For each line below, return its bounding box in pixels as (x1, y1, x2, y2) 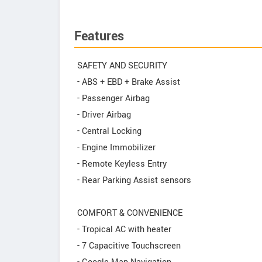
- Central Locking (77, 125, 142, 137)
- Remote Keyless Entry (77, 158, 167, 170)
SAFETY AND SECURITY (77, 60, 167, 72)
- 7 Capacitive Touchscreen (77, 240, 181, 252)
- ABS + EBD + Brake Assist (77, 76, 180, 88)
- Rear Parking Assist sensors (77, 174, 191, 187)
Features (74, 27, 124, 46)
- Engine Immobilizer (77, 142, 156, 154)
